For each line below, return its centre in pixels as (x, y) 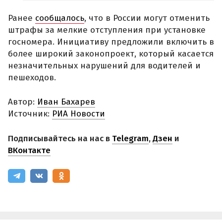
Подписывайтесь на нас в (60, 138)
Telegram (130, 138)
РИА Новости (79, 114)
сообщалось (60, 18)
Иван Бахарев (66, 102)
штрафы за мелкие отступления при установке (107, 30)
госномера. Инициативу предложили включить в (111, 42)
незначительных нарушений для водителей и (104, 65)
